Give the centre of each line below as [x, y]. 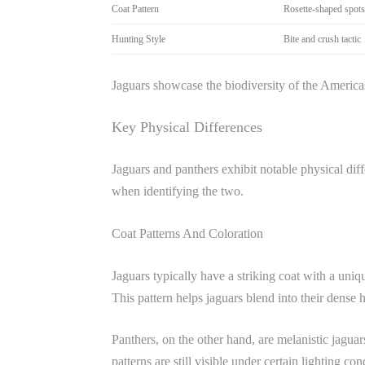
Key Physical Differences [187, 127]
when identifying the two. [178, 191]
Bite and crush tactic [322, 39]
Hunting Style [139, 39]
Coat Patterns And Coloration [187, 233]
